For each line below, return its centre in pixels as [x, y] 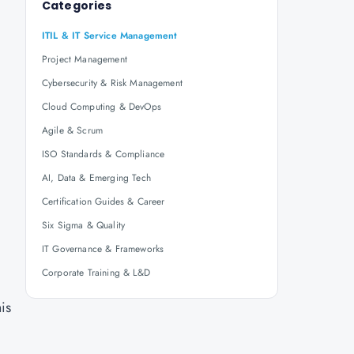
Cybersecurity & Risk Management [112, 83]
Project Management [85, 59]
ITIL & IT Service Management [110, 36]
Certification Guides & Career [104, 201]
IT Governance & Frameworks [103, 249]
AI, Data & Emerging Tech [96, 178]
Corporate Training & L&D [96, 273]
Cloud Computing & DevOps [102, 107]
